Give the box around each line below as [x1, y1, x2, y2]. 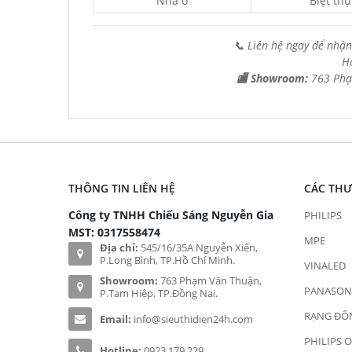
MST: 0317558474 [68, 225, 160, 240]
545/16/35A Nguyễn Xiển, [138, 240, 258, 255]
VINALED [304, 258, 346, 273]
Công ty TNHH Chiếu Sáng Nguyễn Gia [68, 207, 273, 222]
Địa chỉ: [100, 240, 138, 255]
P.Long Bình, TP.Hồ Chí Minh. [100, 253, 235, 267]
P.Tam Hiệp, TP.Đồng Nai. [100, 286, 218, 300]
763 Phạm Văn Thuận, [158, 273, 262, 288]
